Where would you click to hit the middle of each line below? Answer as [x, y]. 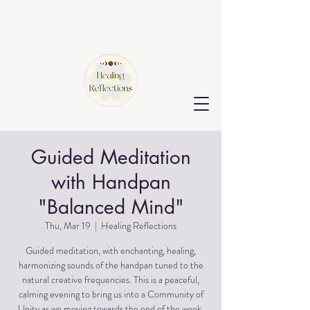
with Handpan [111, 182]
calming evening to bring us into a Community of [111, 294]
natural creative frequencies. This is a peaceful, [111, 280]
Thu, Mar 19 [68, 226]
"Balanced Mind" [111, 207]
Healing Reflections [139, 226]
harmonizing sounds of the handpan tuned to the [111, 265]
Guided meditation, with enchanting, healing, [111, 250]
